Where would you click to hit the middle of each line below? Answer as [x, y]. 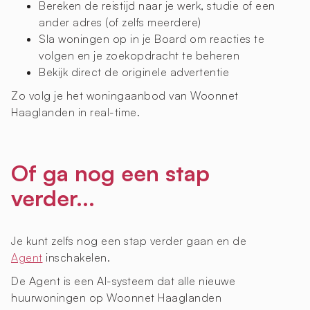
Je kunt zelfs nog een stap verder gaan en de [129, 241]
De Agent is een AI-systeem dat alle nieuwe [123, 281]
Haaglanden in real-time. [75, 112]
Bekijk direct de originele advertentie [134, 72]
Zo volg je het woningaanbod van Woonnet [125, 96]
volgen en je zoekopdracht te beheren [139, 56]
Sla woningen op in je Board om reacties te [152, 39]
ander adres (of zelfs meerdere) [120, 22]
